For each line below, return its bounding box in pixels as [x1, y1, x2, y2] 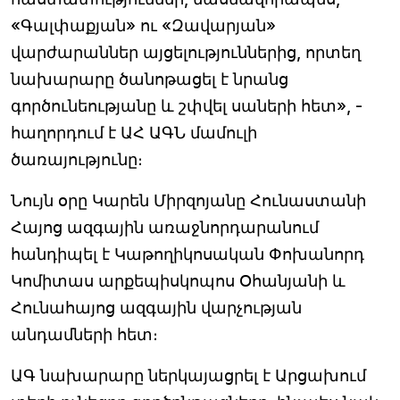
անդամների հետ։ [11, 324, 158, 344]
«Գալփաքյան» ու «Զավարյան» [11, 15, 276, 35]
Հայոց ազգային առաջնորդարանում [11, 217, 319, 237]
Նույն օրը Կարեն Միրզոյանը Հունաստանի [11, 190, 366, 210]
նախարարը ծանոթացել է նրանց [11, 69, 288, 88]
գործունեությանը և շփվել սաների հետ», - [11, 96, 362, 115]
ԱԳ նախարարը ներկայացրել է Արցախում [11, 365, 366, 385]
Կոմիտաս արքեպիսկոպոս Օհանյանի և [11, 271, 346, 290]
